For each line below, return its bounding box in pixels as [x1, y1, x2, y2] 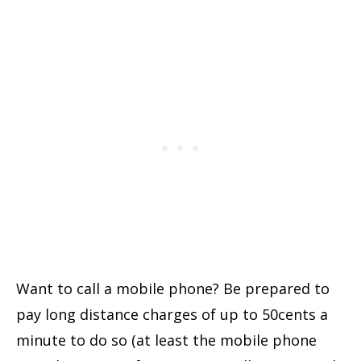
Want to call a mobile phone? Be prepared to [16, 278, 330, 298]
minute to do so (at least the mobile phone [16, 330, 317, 350]
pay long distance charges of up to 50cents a [16, 304, 328, 324]
